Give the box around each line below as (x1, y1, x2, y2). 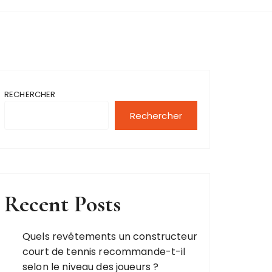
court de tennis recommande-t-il (22, 245, 186, 259)
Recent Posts (4, 190, 121, 218)
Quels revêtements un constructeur (22, 229, 197, 243)
